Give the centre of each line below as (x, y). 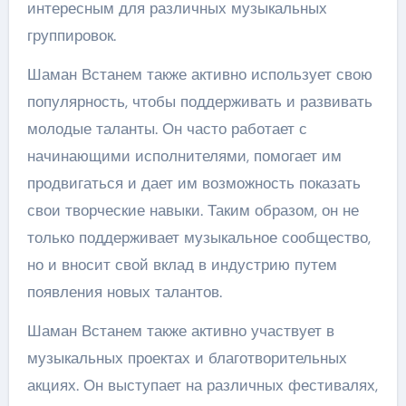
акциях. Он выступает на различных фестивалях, (202, 385)
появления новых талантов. (124, 292)
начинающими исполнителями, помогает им (184, 156)
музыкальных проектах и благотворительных (187, 358)
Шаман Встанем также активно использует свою (199, 74)
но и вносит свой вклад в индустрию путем (182, 265)
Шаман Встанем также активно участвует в (180, 331)
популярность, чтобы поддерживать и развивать (199, 101)
